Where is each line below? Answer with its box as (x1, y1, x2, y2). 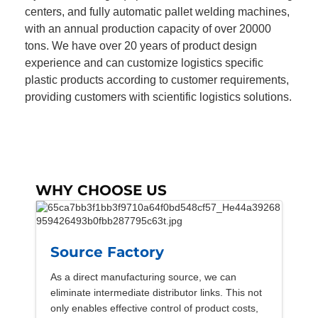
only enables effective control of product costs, (50, 302, 258, 314)
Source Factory (50, 243, 164, 261)
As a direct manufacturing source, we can (50, 270, 236, 283)
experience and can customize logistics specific (25, 56, 263, 69)
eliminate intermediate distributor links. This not (50, 286, 262, 298)
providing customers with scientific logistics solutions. (25, 90, 292, 103)
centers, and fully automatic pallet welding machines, (25, 5, 290, 18)
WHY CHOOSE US (35, 181, 167, 199)
